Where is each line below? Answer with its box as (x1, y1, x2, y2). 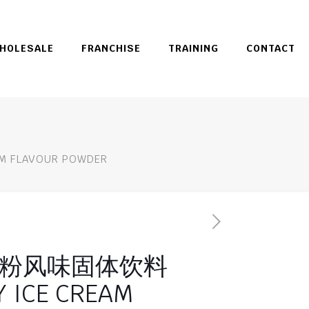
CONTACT (246, 42, 295, 54)
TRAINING (168, 42, 219, 54)
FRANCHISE (81, 42, 141, 54)
